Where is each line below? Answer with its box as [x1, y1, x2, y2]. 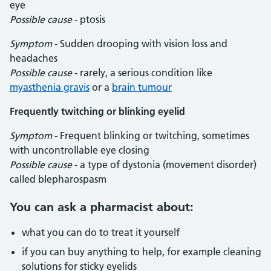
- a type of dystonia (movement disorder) [72, 158, 256, 171]
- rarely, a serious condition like [72, 67, 212, 79]
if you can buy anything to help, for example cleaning [22, 246, 261, 258]
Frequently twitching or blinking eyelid [10, 105, 185, 117]
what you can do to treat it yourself [22, 226, 180, 238]
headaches [10, 52, 57, 64]
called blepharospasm [10, 173, 106, 185]
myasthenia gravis [10, 81, 90, 93]
